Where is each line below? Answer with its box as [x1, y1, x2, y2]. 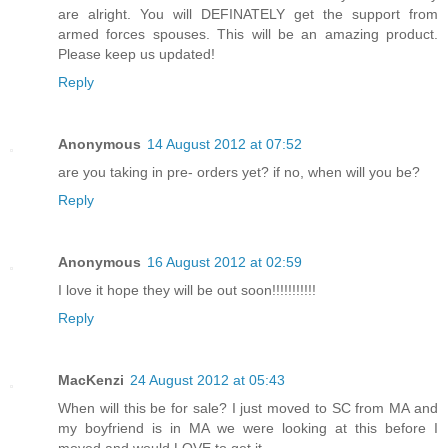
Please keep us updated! [58, 46, 215, 63]
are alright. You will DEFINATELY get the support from [58, 6, 438, 23]
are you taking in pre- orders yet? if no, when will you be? [58, 164, 420, 181]
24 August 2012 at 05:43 [130, 372, 285, 389]
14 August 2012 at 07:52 [147, 136, 302, 153]
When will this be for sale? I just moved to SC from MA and [58, 400, 438, 417]
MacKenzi [58, 372, 124, 389]
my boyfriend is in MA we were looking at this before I [58, 420, 438, 437]
